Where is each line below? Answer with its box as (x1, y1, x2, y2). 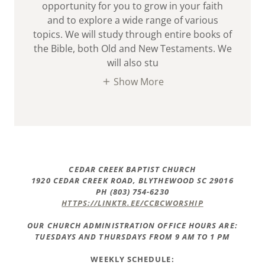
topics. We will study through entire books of (33, 27, 232, 41)
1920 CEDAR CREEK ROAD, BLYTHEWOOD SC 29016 (31, 175, 234, 186)
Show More (113, 75, 164, 89)
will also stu (106, 56, 159, 69)
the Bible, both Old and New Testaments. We (33, 41, 232, 55)
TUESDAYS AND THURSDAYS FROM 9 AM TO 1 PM (35, 231, 230, 243)
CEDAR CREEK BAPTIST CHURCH (69, 164, 196, 175)
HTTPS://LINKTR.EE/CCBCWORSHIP (62, 198, 203, 209)
